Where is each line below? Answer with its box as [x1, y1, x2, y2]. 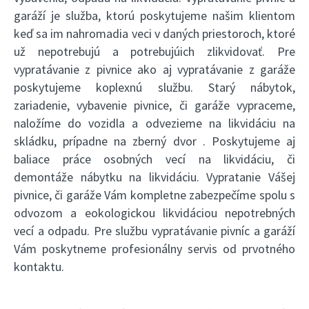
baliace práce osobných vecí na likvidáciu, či [14, 151, 295, 168]
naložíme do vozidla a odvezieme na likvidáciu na [14, 115, 295, 132]
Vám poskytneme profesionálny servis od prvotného [14, 241, 295, 257]
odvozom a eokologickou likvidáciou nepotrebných [14, 205, 295, 221]
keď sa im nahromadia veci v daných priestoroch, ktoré [14, 26, 295, 42]
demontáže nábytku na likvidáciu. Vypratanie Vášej [14, 169, 295, 186]
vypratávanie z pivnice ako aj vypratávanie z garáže [14, 61, 295, 78]
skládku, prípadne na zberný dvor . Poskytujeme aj [14, 133, 295, 150]
